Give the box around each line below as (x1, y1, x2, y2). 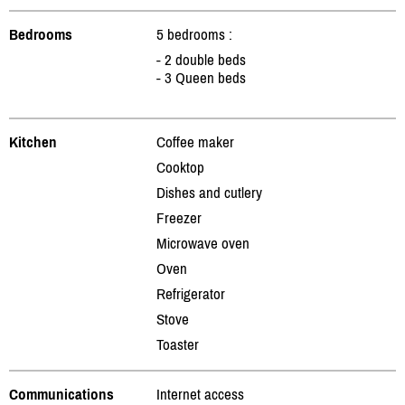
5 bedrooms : (156, 24, 232, 43)
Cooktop (156, 157, 204, 176)
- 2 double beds (156, 50, 246, 69)
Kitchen (9, 132, 57, 151)
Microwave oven (156, 233, 250, 252)
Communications (9, 384, 114, 403)
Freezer (156, 208, 202, 227)
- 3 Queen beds (156, 68, 246, 87)
